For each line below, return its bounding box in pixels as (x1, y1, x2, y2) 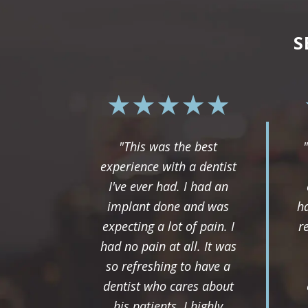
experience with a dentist (100, 157, 236, 175)
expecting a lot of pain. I (102, 217, 234, 234)
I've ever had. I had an (108, 177, 228, 195)
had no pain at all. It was (100, 237, 236, 254)
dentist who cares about (102, 277, 234, 294)
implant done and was (107, 197, 229, 214)
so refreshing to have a (106, 257, 230, 274)
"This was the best (119, 137, 217, 155)
